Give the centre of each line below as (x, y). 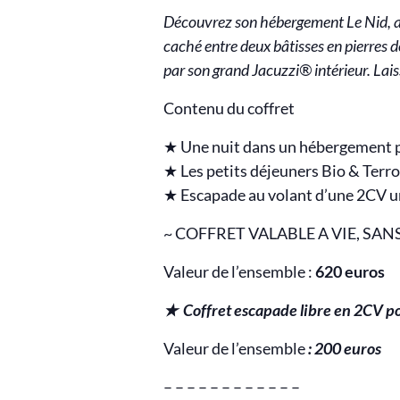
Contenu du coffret (229, 108)
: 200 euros (345, 348)
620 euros (350, 271)
